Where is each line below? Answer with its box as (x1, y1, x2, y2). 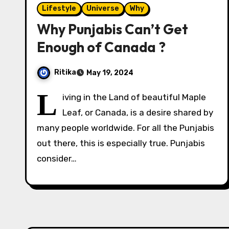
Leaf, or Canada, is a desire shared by (62, 107, 213, 118)
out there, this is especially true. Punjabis (37, 138, 205, 148)
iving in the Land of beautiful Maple (62, 92, 206, 102)
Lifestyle (42, 4, 76, 13)
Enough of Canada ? (37, 38, 166, 56)
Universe (86, 4, 119, 13)
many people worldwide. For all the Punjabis (37, 123, 214, 133)
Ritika (54, 68, 76, 77)
